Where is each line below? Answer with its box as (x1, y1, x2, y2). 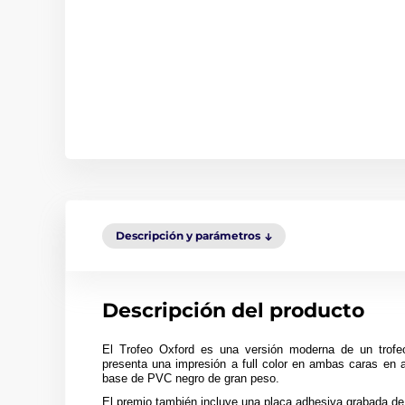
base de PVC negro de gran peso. (102, 372, 279, 385)
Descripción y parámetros (116, 229, 260, 242)
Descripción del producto (102, 298, 364, 323)
